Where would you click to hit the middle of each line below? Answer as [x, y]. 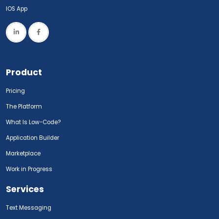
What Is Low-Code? [33, 122]
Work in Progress [29, 169]
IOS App [19, 9]
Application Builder [33, 138]
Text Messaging [29, 208]
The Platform [24, 106]
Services [25, 189]
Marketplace [23, 153]
